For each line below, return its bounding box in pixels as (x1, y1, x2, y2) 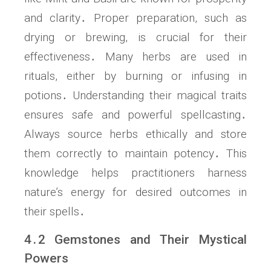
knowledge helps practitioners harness (24, 166, 247, 180)
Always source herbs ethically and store (24, 127, 247, 142)
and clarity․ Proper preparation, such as (24, 11, 247, 25)
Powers (24, 251, 68, 266)
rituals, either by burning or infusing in (24, 69, 247, 83)
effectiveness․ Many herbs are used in (24, 50, 247, 64)
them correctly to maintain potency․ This (24, 146, 247, 161)
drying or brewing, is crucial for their (24, 30, 247, 45)
